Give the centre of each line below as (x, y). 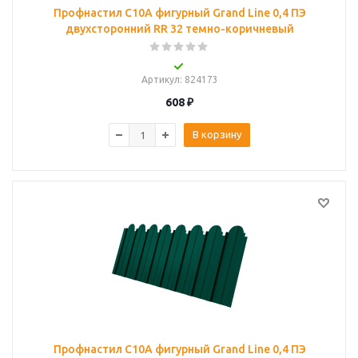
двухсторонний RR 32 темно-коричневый (179, 29)
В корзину (217, 134)
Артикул (160, 80)
